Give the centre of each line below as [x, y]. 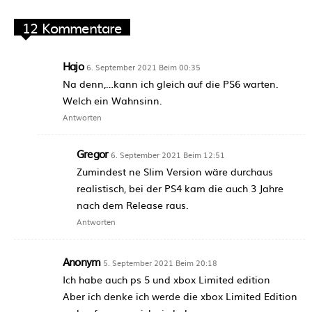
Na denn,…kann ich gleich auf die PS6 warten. [171, 84]
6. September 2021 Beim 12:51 [168, 155]
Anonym [82, 262]
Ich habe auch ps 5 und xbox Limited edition [166, 280]
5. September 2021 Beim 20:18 [161, 263]
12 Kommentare [72, 28]
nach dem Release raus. [133, 205]
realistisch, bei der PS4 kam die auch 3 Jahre [180, 188]
